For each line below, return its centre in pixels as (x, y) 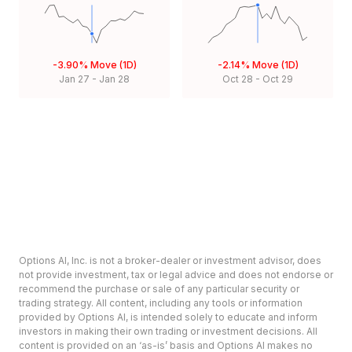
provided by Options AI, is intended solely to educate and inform (168, 317)
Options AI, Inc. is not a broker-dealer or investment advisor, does (170, 261)
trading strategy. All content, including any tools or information (161, 303)
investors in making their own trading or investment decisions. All (168, 332)
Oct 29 (278, 79)
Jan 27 (74, 79)
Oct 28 (238, 79)
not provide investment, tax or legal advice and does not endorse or (176, 275)
